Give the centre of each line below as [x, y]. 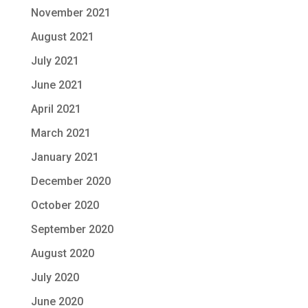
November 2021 [70, 13]
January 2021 [65, 157]
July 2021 [55, 61]
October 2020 [65, 205]
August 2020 [62, 253]
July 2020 [55, 277]
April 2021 [56, 109]
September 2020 [72, 229]
